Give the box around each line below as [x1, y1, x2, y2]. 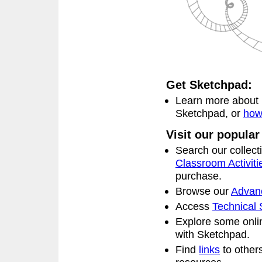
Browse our [175, 185, 231, 197]
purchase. [175, 170, 222, 182]
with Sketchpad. [175, 228, 250, 240]
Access [175, 200, 212, 212]
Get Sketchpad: [166, 78, 252, 91]
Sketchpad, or [175, 107, 243, 119]
